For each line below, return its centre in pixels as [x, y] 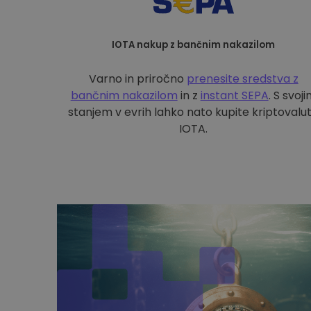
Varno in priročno [137, 79]
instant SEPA [234, 95]
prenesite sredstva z [242, 79]
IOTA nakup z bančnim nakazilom [194, 45]
